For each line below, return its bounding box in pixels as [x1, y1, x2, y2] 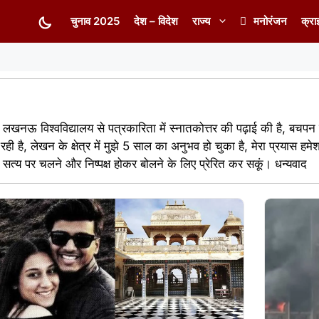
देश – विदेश [134, 14, 178, 28]
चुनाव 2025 [70, 14, 120, 28]
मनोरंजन [253, 14, 287, 28]
